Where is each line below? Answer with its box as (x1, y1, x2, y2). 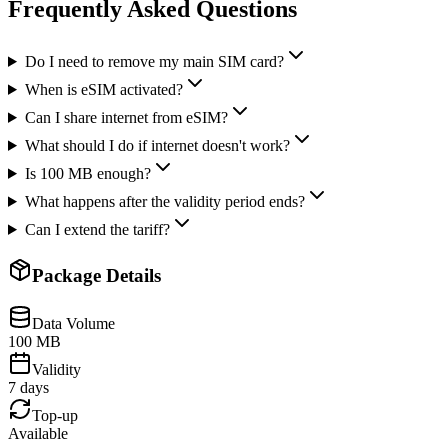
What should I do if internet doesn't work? (24, 136, 290, 154)
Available (8, 425, 68, 443)
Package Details (32, 264, 161, 286)
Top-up (32, 407, 78, 425)
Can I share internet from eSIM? (24, 108, 228, 126)
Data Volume (32, 315, 115, 333)
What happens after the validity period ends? (24, 192, 305, 210)
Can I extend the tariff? (24, 220, 170, 238)
